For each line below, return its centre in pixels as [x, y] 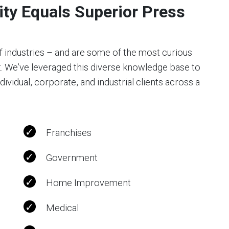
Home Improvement [88, 183]
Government [72, 158]
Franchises [69, 133]
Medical [62, 208]
